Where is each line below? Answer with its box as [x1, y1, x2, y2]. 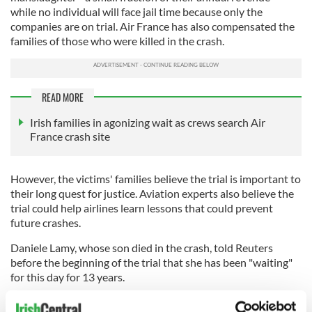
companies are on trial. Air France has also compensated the [10, 19, 295, 33]
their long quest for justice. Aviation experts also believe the [10, 187, 294, 201]
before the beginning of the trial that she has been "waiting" [10, 256, 292, 270]
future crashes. [10, 216, 83, 230]
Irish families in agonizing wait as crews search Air [30, 116, 265, 130]
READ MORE [42, 90, 84, 105]
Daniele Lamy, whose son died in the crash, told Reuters [10, 241, 273, 255]
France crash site [30, 130, 110, 143]
